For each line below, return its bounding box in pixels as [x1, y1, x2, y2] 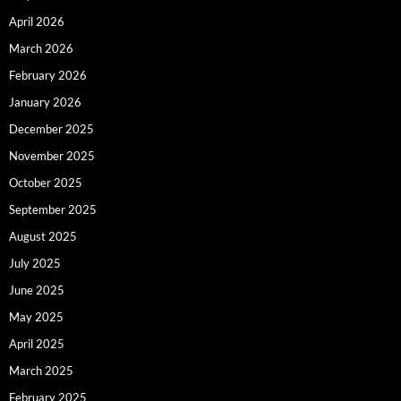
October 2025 [9, 175, 82, 190]
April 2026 [9, 13, 64, 29]
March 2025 [9, 363, 73, 378]
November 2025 [9, 148, 95, 163]
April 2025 [9, 336, 64, 351]
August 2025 [9, 228, 77, 243]
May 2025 [9, 309, 64, 324]
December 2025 [9, 121, 94, 136]
